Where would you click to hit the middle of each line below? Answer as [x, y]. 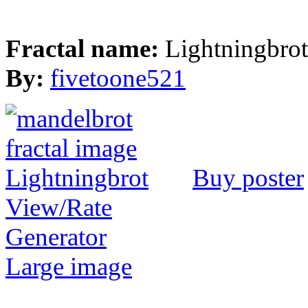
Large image [69, 266]
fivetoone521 [118, 78]
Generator [56, 236]
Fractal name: [85, 48]
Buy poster [248, 177]
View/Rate [59, 207]
